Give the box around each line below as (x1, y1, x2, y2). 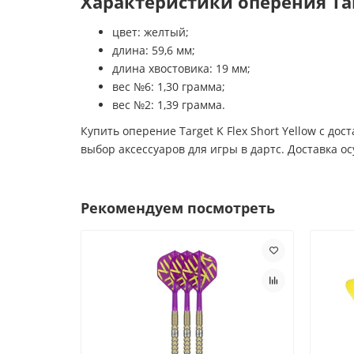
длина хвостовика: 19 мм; (112, 60, 250, 76)
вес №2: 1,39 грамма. (112, 96, 225, 112)
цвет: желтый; (112, 24, 189, 40)
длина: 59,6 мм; (112, 42, 195, 58)
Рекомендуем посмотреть (81, 198, 275, 217)
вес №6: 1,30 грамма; (112, 78, 225, 94)
